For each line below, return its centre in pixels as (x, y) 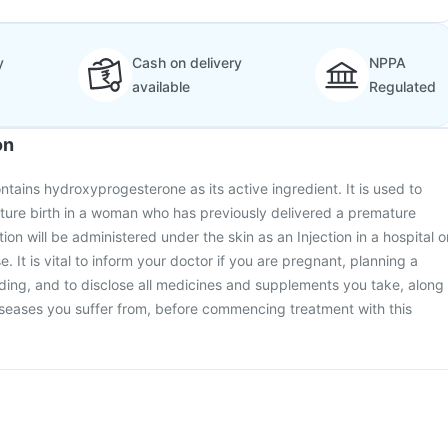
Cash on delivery (186, 62)
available (160, 86)
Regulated (402, 86)
